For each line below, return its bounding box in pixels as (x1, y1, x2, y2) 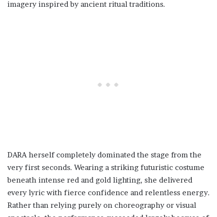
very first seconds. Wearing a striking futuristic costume (7, 163, 204, 172)
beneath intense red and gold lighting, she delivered (7, 175, 192, 185)
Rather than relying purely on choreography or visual (7, 201, 196, 210)
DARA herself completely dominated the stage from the (7, 150, 201, 159)
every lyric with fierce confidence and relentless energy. (7, 188, 210, 197)
